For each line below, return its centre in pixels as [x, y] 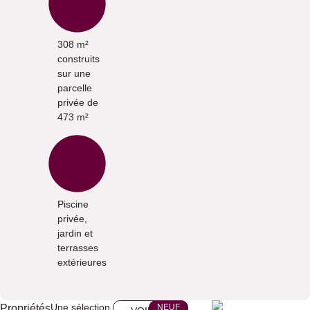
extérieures [82, 262]
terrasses [78, 248]
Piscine [73, 204]
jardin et [75, 233]
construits [79, 59]
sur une [74, 73]
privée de [78, 102]
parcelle [75, 88]
